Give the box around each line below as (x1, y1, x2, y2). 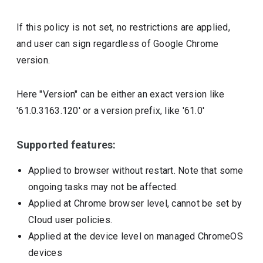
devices (28, 247, 62, 258)
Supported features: (16, 139, 116, 151)
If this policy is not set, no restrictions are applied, (16, 22, 230, 33)
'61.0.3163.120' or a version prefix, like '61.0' (16, 105, 205, 116)
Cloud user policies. (28, 214, 113, 225)
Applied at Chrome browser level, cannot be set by (28, 198, 242, 209)
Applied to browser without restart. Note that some (28, 165, 244, 176)
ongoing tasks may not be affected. (28, 181, 178, 193)
